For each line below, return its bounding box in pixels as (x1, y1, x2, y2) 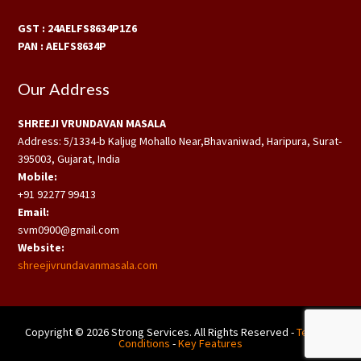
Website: (18, 239, 65, 255)
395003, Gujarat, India (18, 151, 121, 166)
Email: (18, 204, 50, 219)
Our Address (18, 78, 110, 98)
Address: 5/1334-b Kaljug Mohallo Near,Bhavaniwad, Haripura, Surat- (18, 133, 342, 148)
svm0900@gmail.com (18, 222, 120, 237)
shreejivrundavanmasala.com (18, 257, 159, 272)
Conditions (118, 335, 170, 351)
